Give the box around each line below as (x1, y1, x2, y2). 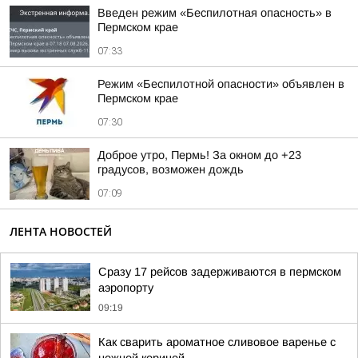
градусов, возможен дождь (97, 163, 244, 176)
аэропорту (98, 281, 153, 294)
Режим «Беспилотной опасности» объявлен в (97, 78, 344, 90)
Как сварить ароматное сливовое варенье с (98, 336, 336, 348)
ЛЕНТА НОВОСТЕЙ (10, 224, 112, 239)
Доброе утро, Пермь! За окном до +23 (97, 149, 301, 161)
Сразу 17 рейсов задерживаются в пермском (98, 265, 341, 278)
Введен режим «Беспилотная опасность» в (97, 6, 332, 19)
